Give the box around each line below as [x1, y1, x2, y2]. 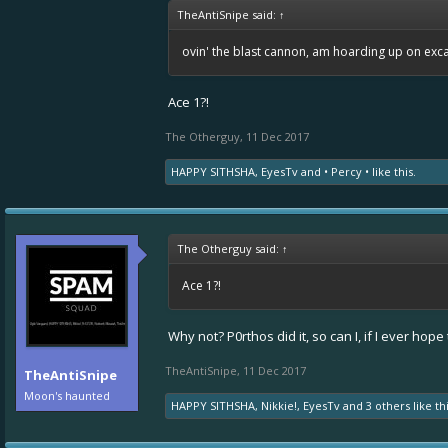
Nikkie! [261, 398, 297, 413]
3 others [366, 398, 410, 413]
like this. [369, 164, 416, 179]
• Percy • [324, 164, 369, 179]
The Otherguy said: [177, 241, 282, 256]
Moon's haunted [24, 388, 110, 403]
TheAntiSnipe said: [177, 7, 279, 22]
